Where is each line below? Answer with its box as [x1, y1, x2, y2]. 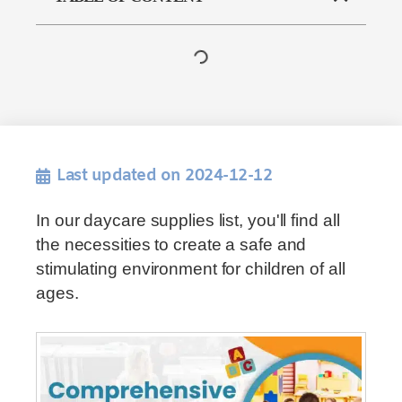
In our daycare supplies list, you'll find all [36, 211, 340, 230]
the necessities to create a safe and [36, 235, 307, 254]
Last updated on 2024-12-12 [57, 165, 272, 187]
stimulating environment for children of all [36, 259, 345, 278]
